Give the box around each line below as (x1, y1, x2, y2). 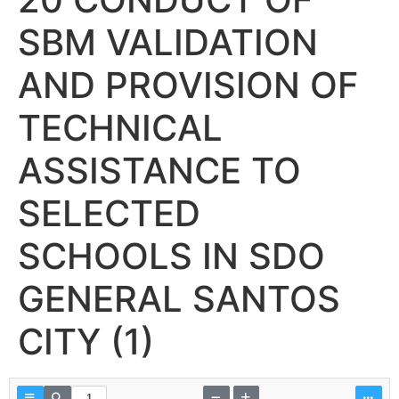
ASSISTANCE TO (18, 148, 301, 192)
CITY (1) (18, 319, 154, 363)
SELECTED (18, 191, 200, 235)
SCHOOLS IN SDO (18, 233, 325, 278)
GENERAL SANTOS (18, 276, 340, 321)
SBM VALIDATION (18, 20, 318, 64)
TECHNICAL (18, 105, 223, 150)
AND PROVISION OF (18, 62, 358, 107)
